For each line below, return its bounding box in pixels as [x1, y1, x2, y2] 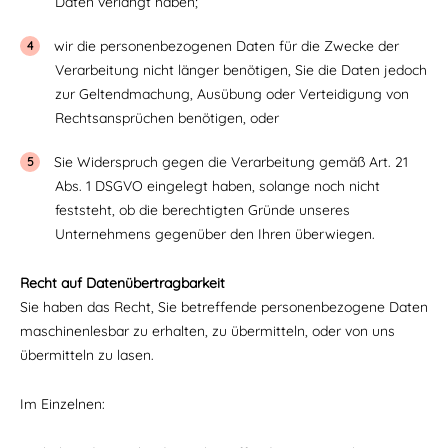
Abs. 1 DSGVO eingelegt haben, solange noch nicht [55, 177, 380, 195]
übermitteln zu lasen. [20, 346, 154, 364]
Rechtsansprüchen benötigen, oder [55, 109, 279, 127]
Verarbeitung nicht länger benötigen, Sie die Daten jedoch [55, 61, 427, 79]
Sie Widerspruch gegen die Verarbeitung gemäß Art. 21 [54, 153, 408, 171]
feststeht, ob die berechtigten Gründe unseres [55, 201, 350, 219]
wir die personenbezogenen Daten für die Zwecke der [54, 37, 399, 55]
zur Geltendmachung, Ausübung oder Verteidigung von [55, 85, 409, 103]
